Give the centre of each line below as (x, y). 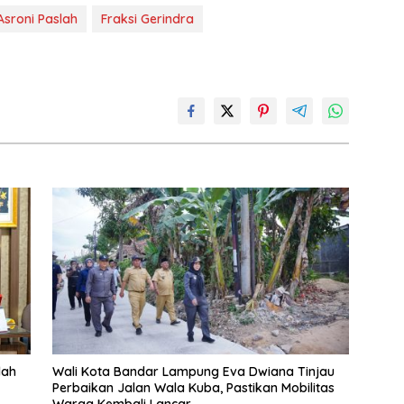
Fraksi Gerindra (147, 18)
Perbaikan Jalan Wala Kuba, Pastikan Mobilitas (193, 388)
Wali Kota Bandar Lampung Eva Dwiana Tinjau (193, 372)
